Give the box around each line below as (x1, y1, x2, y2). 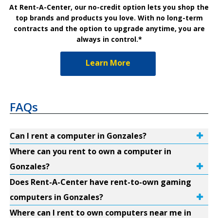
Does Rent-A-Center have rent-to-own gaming (10, 176, 191, 187)
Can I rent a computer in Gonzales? (10, 130, 146, 141)
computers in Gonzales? (10, 191, 103, 202)
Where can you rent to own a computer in (10, 145, 171, 157)
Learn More (86, 57, 130, 68)
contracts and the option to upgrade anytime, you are (13, 23, 205, 33)
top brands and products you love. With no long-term (15, 13, 203, 22)
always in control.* (76, 34, 142, 44)
